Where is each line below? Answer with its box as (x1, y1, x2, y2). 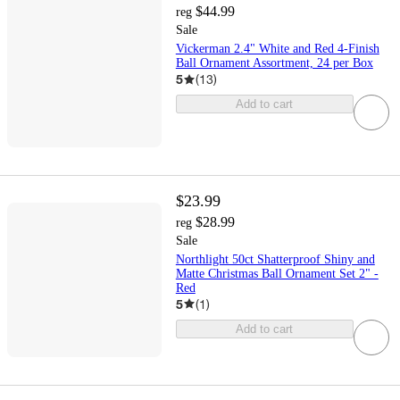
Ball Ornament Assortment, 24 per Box (175, 56, 373, 71)
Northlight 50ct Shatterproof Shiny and (175, 252, 375, 266)
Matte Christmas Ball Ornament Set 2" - (175, 266, 379, 280)
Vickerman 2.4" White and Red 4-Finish (175, 42, 379, 56)
